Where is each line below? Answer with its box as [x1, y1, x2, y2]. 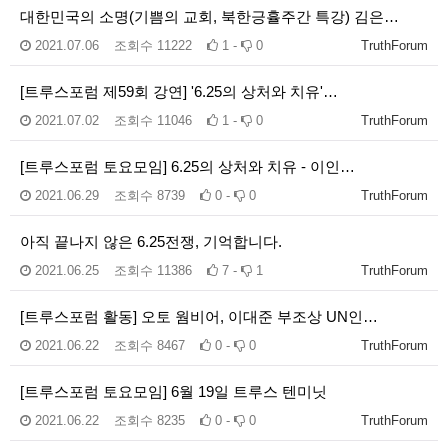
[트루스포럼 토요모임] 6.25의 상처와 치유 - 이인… [20, 157, 355, 175]
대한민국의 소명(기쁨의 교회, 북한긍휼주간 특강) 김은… [20, 7, 399, 25]
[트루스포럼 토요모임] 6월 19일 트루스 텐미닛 [20, 382, 327, 400]
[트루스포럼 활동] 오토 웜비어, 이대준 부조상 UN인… [20, 307, 378, 325]
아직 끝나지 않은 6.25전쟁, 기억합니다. [20, 232, 282, 250]
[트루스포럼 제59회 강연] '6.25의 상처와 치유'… [20, 82, 338, 100]
